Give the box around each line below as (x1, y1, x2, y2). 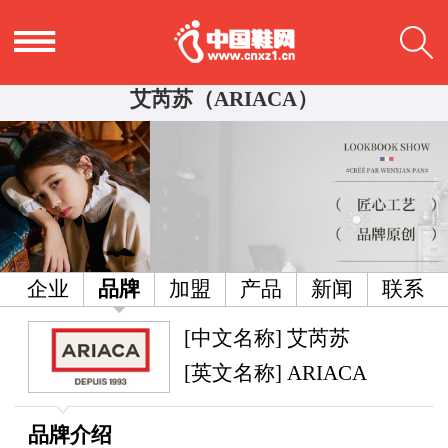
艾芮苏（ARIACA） (130, 87, 318, 111)
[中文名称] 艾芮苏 (184, 326, 350, 351)
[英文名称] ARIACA (184, 361, 367, 386)
